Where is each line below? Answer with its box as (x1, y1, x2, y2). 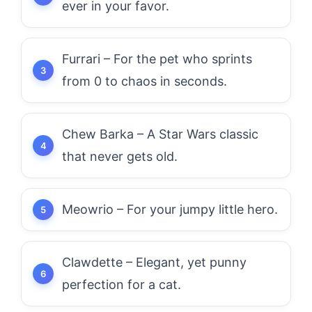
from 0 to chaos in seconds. (62, 74, 227, 88)
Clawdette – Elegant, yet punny (62, 255, 247, 270)
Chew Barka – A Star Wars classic (62, 127, 258, 141)
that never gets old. (62, 149, 178, 164)
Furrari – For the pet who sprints (62, 52, 252, 66)
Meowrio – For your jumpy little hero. (62, 202, 278, 217)
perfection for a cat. (62, 277, 181, 292)
